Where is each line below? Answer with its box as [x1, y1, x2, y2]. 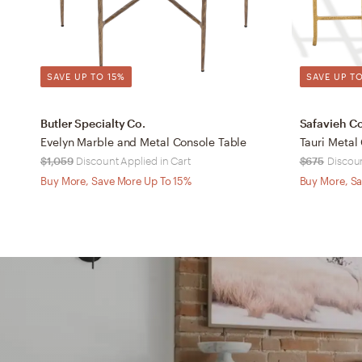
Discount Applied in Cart [76, 154, 191, 167]
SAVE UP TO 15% [47, 70, 125, 82]
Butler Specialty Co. [40, 116, 145, 130]
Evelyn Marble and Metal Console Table [40, 134, 247, 149]
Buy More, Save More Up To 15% [40, 174, 192, 187]
